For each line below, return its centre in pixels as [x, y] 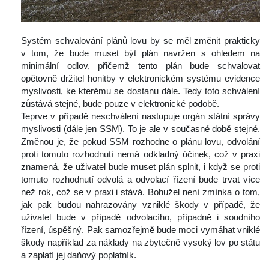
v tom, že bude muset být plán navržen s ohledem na [141, 53]
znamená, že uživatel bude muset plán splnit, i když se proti [141, 167]
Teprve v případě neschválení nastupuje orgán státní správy [141, 116]
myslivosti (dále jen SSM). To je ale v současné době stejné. [141, 129]
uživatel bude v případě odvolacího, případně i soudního [141, 217]
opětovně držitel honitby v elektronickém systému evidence [141, 79]
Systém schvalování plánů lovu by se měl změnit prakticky [141, 41]
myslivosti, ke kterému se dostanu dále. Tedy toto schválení [141, 91]
